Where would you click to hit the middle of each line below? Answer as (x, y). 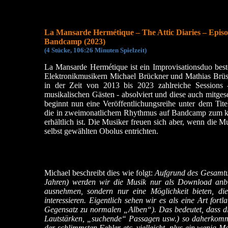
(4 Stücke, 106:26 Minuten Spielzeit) (95, 50)
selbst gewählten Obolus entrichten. (101, 131)
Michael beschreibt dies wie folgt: (100, 173)
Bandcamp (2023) (75, 41)
